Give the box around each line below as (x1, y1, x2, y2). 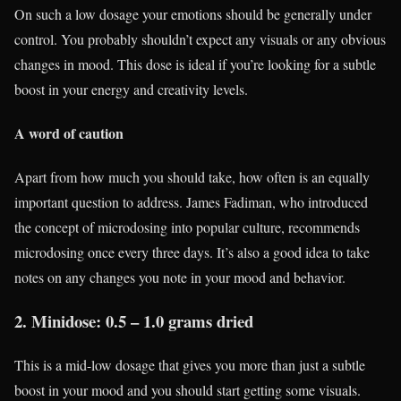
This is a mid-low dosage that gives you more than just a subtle (14, 354, 365, 374)
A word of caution (14, 123, 124, 144)
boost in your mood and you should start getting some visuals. (14, 380, 361, 399)
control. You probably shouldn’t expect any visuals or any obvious (14, 29, 386, 48)
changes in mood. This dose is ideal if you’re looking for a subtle (14, 54, 376, 73)
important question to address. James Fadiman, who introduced (14, 192, 368, 212)
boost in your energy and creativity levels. (14, 79, 248, 98)
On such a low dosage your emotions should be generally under (14, 4, 371, 23)
